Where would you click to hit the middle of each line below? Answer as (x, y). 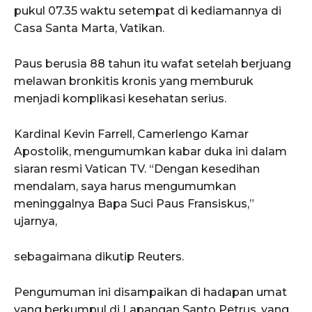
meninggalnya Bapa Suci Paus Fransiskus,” (134, 203)
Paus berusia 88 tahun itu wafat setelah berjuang (153, 63)
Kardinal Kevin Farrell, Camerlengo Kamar (131, 134)
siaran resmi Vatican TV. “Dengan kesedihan (137, 169)
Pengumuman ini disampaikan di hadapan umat (150, 292)
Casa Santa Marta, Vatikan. (89, 28)
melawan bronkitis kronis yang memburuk (134, 81)
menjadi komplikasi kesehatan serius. (120, 98)
